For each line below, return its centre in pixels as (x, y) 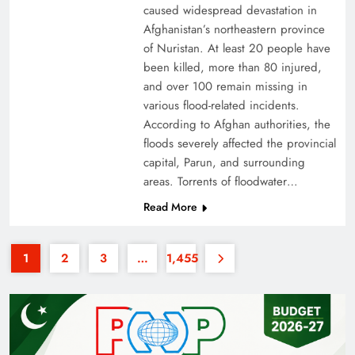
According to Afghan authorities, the (237, 125)
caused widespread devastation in (230, 11)
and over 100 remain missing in (225, 87)
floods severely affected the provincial (239, 144)
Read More (170, 207)
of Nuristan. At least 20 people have (237, 49)
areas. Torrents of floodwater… (220, 182)
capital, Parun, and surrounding (224, 163)
